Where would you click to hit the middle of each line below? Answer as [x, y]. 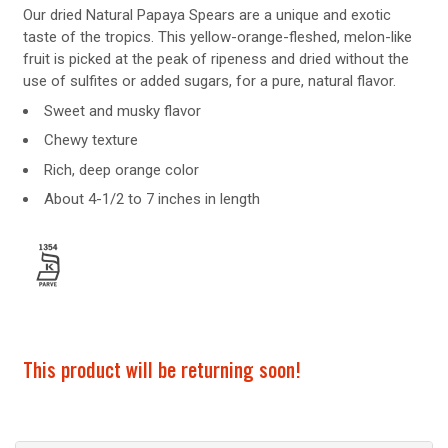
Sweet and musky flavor [122, 110]
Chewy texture [90, 140]
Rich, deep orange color [121, 169]
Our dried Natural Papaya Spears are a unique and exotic [206, 15]
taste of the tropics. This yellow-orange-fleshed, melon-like [217, 37]
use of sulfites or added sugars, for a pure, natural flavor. [209, 81]
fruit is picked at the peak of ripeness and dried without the [215, 59]
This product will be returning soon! [161, 373]
